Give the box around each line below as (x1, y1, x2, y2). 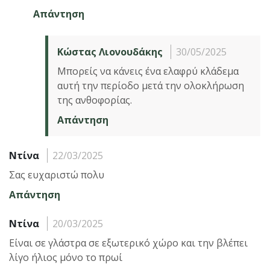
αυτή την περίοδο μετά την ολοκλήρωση (57, 78, 244, 92)
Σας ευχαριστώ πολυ (9, 168, 104, 181)
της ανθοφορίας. (57, 93, 132, 107)
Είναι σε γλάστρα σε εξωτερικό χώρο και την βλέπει (9, 236, 248, 250)
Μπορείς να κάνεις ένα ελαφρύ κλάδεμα (57, 64, 239, 78)
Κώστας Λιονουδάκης (57, 45, 163, 58)
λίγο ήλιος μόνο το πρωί (9, 250, 122, 264)
